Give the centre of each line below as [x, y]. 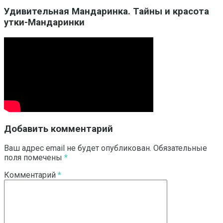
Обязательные [180, 148]
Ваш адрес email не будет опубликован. [78, 148]
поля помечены [34, 158]
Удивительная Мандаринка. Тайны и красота [107, 12]
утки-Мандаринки [44, 23]
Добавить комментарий [58, 129]
